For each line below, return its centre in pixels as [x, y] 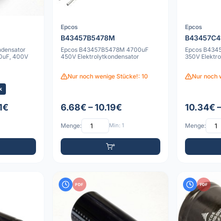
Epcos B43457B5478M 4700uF [104, 50]
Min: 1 [116, 126]
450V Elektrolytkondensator [100, 57]
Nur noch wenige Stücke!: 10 [108, 76]
